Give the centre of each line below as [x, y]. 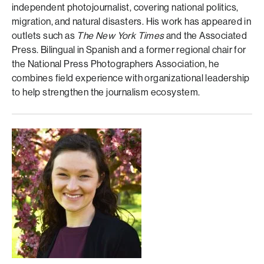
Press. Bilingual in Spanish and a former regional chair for [129, 50]
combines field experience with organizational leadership [131, 78]
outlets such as [44, 36]
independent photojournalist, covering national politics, [125, 7]
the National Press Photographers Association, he [116, 64]
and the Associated [206, 36]
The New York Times [121, 36]
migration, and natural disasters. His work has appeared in [132, 22]
